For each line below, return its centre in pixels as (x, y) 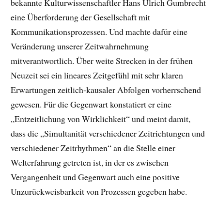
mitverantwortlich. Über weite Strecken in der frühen (102, 60)
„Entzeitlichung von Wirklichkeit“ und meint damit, (101, 118)
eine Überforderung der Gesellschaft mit (81, 17)
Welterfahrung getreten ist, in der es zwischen (90, 162)
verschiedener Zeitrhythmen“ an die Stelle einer (93, 147)
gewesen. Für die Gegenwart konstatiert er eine (91, 104)
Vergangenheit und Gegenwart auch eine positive (95, 177)
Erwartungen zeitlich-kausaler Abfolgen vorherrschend (106, 89)
